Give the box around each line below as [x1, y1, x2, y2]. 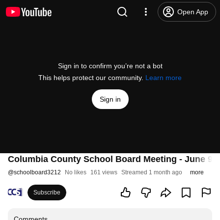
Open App [177, 8, 208, 16]
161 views [90, 169, 117, 176]
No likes [65, 169, 86, 176]
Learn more [145, 74, 182, 82]
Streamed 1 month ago [121, 169, 182, 176]
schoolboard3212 [14, 169, 61, 176]
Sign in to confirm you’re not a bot [57, 62, 163, 70]
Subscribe [33, 189, 60, 196]
